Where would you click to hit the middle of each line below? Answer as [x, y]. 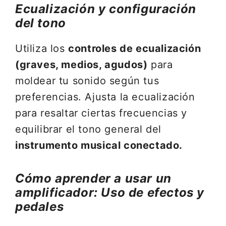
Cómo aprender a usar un [93, 178]
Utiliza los [42, 48]
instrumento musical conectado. [99, 145]
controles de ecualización [135, 48]
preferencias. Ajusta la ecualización [105, 97]
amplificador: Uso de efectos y [110, 192]
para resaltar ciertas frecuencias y [101, 113]
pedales [40, 207]
